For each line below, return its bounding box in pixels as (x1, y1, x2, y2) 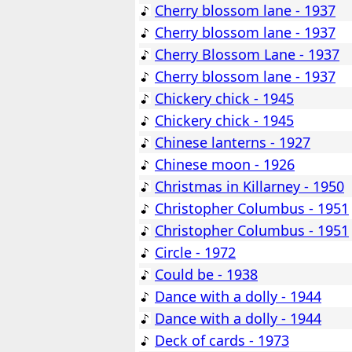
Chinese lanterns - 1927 (155, 133, 310, 152)
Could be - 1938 (155, 265, 258, 284)
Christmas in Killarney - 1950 (155, 177, 344, 196)
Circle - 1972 (155, 243, 236, 262)
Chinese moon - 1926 (155, 155, 295, 174)
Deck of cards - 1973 (155, 331, 289, 350)
